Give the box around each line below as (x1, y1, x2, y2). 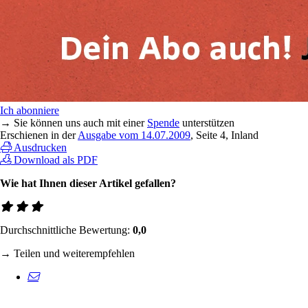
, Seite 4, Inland (190, 129, 258, 141)
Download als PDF (14, 153, 98, 166)
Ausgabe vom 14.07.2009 (78, 129, 190, 141)
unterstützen (179, 116, 234, 129)
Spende (147, 116, 179, 129)
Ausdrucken (14, 141, 67, 153)
